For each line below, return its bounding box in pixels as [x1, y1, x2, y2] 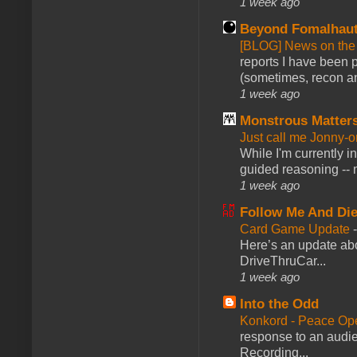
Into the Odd [240, 296, 319, 312]
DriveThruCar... [240, 254, 326, 269]
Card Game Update [240, 222, 353, 237]
